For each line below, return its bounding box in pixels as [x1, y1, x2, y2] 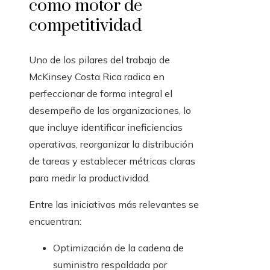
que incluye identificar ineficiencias [29, 121, 183, 134]
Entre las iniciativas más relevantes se [29, 198, 199, 211]
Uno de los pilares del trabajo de [29, 54, 170, 66]
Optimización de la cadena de [53, 242, 184, 254]
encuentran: [29, 215, 81, 228]
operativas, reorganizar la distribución [29, 138, 193, 151]
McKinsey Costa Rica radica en [29, 71, 165, 83]
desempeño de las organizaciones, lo [29, 104, 191, 117]
